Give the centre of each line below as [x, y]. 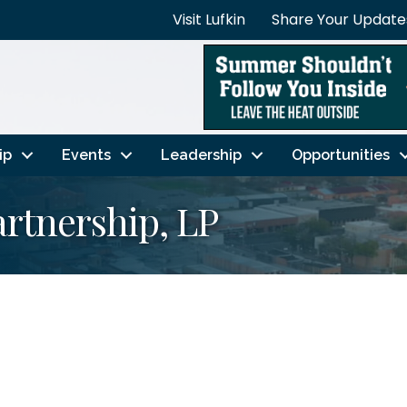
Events [86, 154]
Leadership [201, 154]
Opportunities [340, 154]
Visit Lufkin [209, 20]
